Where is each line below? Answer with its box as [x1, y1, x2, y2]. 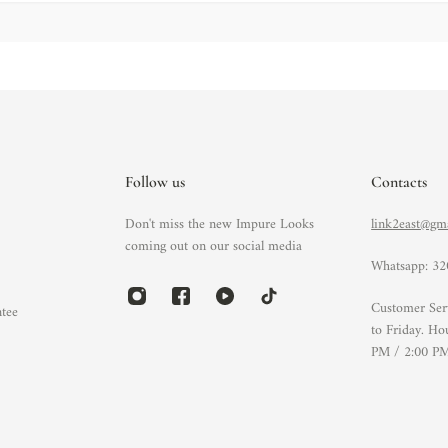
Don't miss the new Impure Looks [124, 212, 314, 237]
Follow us [124, 172, 185, 192]
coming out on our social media [124, 234, 302, 259]
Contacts [371, 172, 428, 192]
